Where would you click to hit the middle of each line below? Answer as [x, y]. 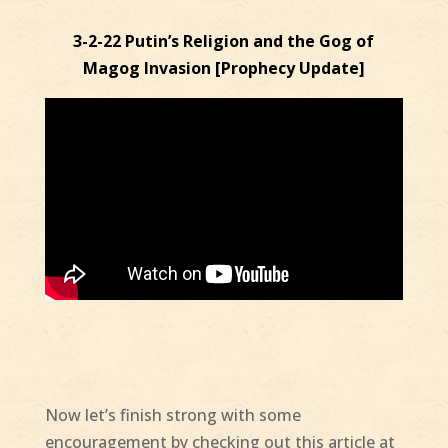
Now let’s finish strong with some [172, 414]
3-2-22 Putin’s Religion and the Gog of [224, 41]
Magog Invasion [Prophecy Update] [223, 68]
